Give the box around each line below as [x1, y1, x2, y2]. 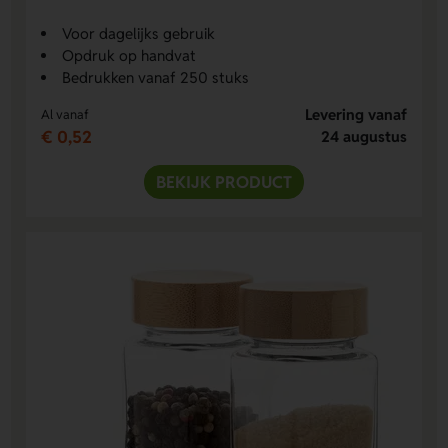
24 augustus [320, 127, 407, 147]
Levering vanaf [304, 105, 407, 125]
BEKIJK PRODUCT [156, 171, 292, 194]
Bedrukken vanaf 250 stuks [62, 68, 250, 88]
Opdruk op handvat [62, 46, 197, 66]
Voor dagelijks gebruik [62, 24, 216, 44]
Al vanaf [41, 106, 90, 124]
